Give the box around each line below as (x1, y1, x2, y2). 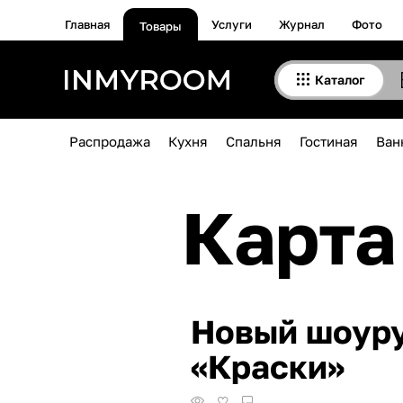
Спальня (226, 132, 282, 149)
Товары (139, 19, 182, 33)
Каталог (315, 72, 365, 87)
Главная (65, 17, 110, 31)
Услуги (211, 17, 252, 31)
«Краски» (191, 347, 345, 386)
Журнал (279, 17, 325, 31)
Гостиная (300, 132, 358, 149)
